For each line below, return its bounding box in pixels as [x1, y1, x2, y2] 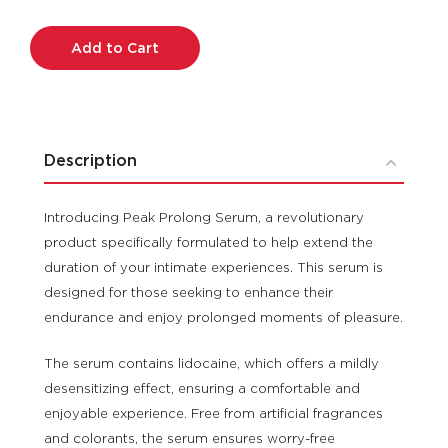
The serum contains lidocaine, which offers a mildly [44, 355, 379, 371]
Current [30, 5, 77, 21]
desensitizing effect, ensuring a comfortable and [44, 380, 360, 396]
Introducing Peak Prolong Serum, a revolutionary [44, 209, 364, 225]
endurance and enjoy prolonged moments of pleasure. [44, 309, 403, 325]
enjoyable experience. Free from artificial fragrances [44, 405, 383, 421]
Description [44, 150, 137, 170]
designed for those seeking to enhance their [44, 284, 333, 300]
